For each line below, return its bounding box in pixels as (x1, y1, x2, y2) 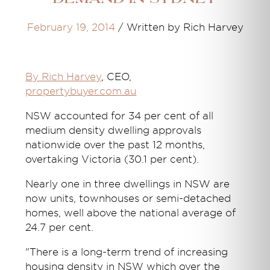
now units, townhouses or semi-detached (25, 193, 231, 205)
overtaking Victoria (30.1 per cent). (25, 154, 199, 166)
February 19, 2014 (27, 22, 115, 34)
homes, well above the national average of (25, 207, 236, 219)
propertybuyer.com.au (25, 86, 137, 98)
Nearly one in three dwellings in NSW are (25, 178, 230, 190)
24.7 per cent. (25, 222, 94, 234)
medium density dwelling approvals (25, 125, 202, 137)
